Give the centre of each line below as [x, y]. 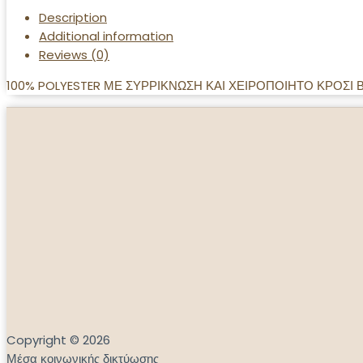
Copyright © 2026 [58, 340]
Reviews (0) [74, 55]
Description [73, 18]
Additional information [106, 36]
